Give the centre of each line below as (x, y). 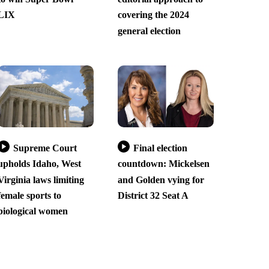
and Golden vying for (161, 180)
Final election (160, 148)
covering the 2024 (153, 15)
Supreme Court (45, 148)
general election (149, 31)
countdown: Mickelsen (163, 164)
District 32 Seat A (153, 196)
